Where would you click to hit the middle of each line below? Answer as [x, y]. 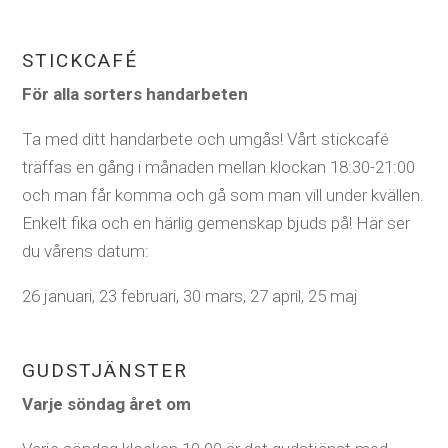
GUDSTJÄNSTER [105, 370]
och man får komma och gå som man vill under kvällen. [223, 194]
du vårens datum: [86, 250]
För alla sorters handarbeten [135, 93]
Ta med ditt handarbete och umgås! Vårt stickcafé [206, 138]
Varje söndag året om [107, 403]
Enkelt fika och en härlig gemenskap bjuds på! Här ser [216, 222]
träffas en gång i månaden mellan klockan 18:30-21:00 [219, 166]
